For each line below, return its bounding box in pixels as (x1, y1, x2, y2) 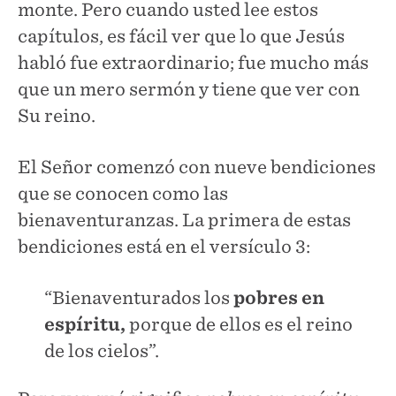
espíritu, (44, 313, 126, 335)
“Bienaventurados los (44, 286, 233, 308)
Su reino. (18, 104, 95, 126)
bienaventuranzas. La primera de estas (18, 209, 351, 231)
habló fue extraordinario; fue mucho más (18, 51, 369, 73)
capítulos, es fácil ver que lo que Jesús (18, 25, 345, 47)
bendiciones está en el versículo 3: (18, 235, 310, 257)
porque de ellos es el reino (126, 313, 353, 335)
